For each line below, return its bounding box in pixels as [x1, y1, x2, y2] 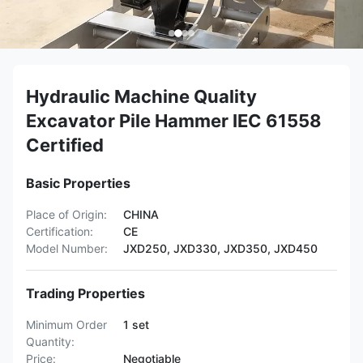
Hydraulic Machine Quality [26, 86, 257, 107]
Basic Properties [26, 175, 130, 191]
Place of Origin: [26, 207, 107, 221]
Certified [26, 135, 104, 156]
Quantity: [26, 335, 75, 348]
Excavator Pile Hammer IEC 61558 [26, 110, 322, 131]
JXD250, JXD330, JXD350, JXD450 [123, 241, 318, 255]
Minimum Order [26, 318, 107, 331]
